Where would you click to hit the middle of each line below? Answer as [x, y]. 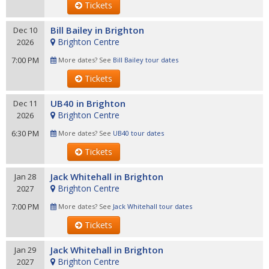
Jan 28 [25, 177]
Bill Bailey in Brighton [97, 30]
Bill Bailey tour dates [146, 60]
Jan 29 [25, 250]
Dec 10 [25, 30]
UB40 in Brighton [88, 103]
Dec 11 [25, 103]
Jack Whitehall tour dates [153, 206]
